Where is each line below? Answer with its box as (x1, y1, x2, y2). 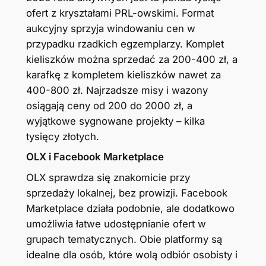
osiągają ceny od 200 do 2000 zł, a (26, 100, 192, 112)
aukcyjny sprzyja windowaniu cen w (26, 23, 195, 35)
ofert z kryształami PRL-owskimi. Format (26, 7, 214, 20)
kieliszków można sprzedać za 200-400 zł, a (26, 53, 237, 66)
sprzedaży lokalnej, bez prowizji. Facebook (26, 186, 227, 199)
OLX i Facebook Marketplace (26, 151, 164, 163)
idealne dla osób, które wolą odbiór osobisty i (26, 248, 237, 261)
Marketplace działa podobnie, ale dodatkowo (26, 202, 235, 214)
